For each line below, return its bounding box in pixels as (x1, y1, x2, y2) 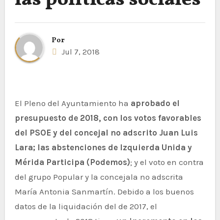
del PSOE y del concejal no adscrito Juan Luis (14, 127, 198, 137)
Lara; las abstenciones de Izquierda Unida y (14, 142, 192, 152)
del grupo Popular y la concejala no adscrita (14, 171, 183, 182)
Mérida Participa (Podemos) (14, 157, 130, 167)
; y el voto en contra (130, 157, 204, 167)
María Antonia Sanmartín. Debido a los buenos (14, 186, 194, 196)
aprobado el (130, 98, 180, 108)
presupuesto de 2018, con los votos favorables (14, 112, 201, 123)
